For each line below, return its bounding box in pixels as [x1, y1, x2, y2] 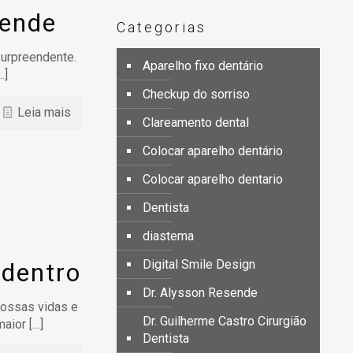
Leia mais [17, 104, 71, 120]
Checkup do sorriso [143, 87, 250, 102]
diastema [143, 229, 194, 243]
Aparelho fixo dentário [143, 58, 263, 73]
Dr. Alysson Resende [143, 285, 258, 300]
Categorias [117, 19, 206, 35]
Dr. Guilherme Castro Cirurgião [143, 314, 307, 329]
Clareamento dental [143, 115, 249, 130]
